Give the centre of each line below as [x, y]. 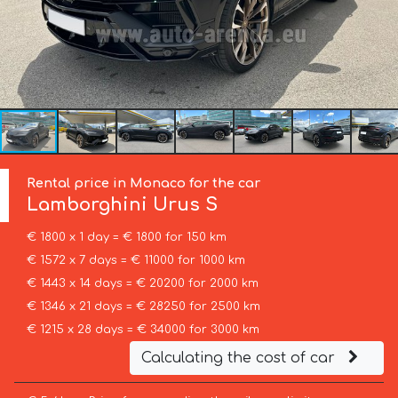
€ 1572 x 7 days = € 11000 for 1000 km [135, 260]
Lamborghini [88, 204]
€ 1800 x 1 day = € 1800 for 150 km [126, 237]
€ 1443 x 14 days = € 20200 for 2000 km [142, 283]
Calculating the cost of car [240, 358]
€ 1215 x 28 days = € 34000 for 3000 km [143, 329]
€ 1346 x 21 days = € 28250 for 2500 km [143, 306]
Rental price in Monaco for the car [144, 183]
